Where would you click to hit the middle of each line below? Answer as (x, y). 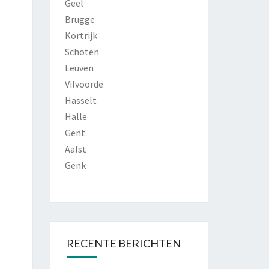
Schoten (82, 52)
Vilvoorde (84, 84)
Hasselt (80, 100)
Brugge (80, 19)
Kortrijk (81, 35)
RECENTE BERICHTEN (123, 243)
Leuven (79, 68)
